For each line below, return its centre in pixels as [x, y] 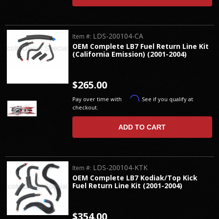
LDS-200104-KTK [120, 167]
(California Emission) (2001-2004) [130, 54]
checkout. [86, 108]
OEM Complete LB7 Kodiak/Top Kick [135, 177]
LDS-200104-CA [118, 36]
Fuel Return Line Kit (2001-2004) [128, 185]
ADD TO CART [142, 127]
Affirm [131, 99]
